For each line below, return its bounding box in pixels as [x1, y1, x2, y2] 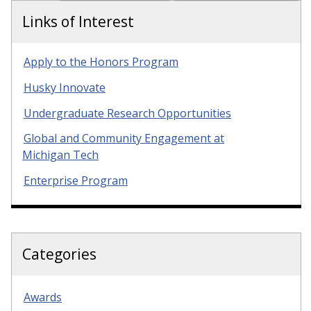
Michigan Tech [22, 147, 99, 163]
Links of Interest [22, 11, 134, 31]
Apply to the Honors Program [24, 53, 178, 69]
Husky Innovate [24, 79, 106, 95]
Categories [22, 244, 96, 264]
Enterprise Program [24, 173, 128, 189]
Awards [24, 289, 62, 305]
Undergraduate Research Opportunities [24, 105, 231, 121]
